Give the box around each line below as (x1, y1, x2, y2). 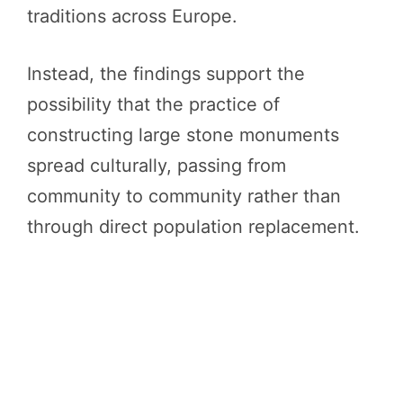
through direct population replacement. (27, 215, 360, 237)
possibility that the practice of (27, 93, 280, 115)
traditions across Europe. (27, 4, 237, 27)
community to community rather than (27, 184, 341, 207)
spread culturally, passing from (27, 154, 286, 176)
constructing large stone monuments (27, 123, 339, 146)
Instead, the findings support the (27, 62, 305, 85)
